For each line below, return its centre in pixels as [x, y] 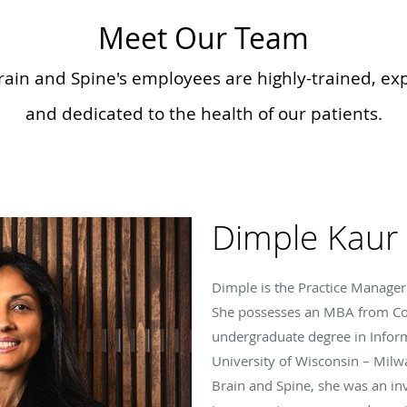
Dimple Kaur [305, 237]
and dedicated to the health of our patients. [203, 113]
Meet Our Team [203, 37]
